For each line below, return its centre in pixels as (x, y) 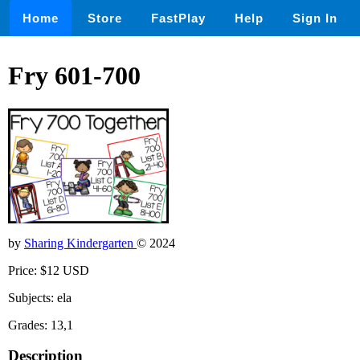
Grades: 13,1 (41, 325)
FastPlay (178, 18)
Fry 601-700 (74, 76)
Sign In (315, 18)
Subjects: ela (40, 297)
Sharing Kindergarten (80, 243)
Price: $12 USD (49, 270)
